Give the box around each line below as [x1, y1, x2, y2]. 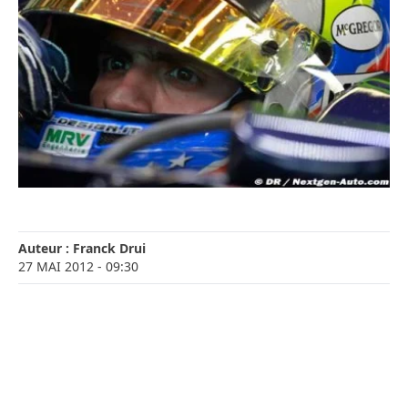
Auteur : [18, 240, 73, 258]
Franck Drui [73, 240, 146, 258]
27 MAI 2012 [18, 258, 94, 276]
